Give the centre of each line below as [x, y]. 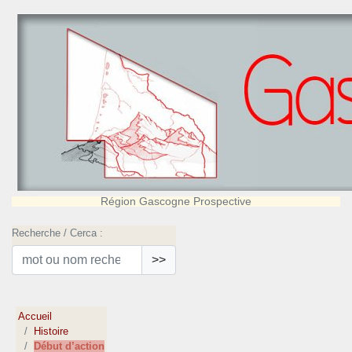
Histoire [51, 332]
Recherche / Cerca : [57, 233]
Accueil [35, 317]
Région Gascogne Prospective [176, 201]
